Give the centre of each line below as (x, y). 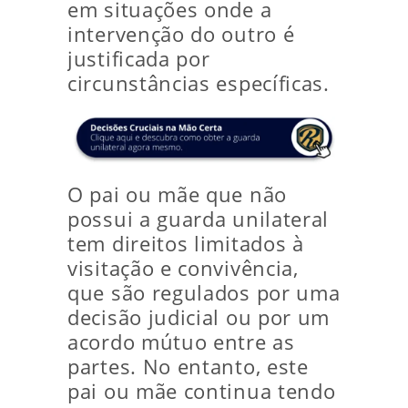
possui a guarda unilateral (199, 219)
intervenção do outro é (181, 34)
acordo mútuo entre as (181, 342)
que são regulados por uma (204, 293)
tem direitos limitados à (186, 244)
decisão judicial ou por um (199, 318)
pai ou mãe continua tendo (202, 392)
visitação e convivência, (183, 269)
